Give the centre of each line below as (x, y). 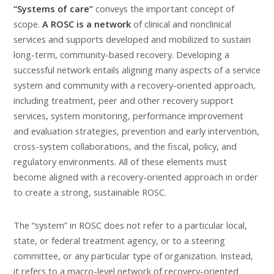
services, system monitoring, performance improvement (128, 115)
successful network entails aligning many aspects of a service (137, 69)
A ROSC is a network (88, 24)
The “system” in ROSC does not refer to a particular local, (130, 225)
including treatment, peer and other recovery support (124, 100)
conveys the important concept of (165, 8)
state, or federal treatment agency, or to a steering (119, 240)
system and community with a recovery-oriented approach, (135, 85)
